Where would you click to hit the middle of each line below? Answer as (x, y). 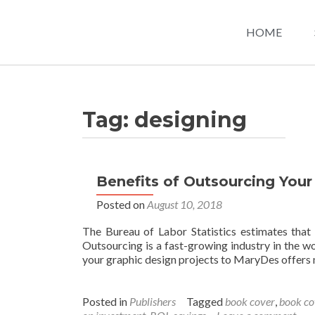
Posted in (106, 301)
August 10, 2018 (185, 204)
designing (191, 120)
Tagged (206, 301)
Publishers (153, 301)
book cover (250, 301)
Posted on (122, 204)
